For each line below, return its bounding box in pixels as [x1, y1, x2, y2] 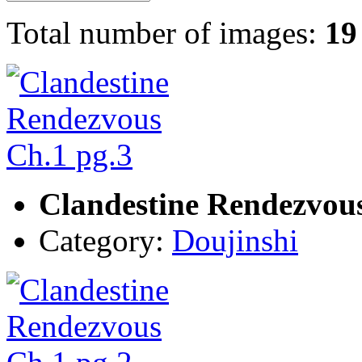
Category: [39, 223, 172, 259]
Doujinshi [172, 223, 298, 259]
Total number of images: [6, 15, 325, 51]
